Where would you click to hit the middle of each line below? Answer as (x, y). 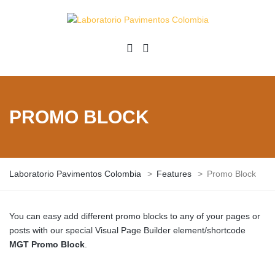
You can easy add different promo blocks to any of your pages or (135, 216)
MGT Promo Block (47, 244)
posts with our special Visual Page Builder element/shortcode (127, 230)
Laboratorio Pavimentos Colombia (75, 173)
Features (174, 173)
